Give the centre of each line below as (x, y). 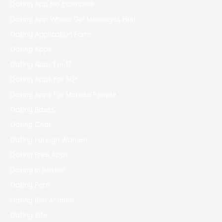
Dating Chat (31, 125)
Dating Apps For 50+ (45, 80)
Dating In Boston (38, 170)
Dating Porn (30, 185)
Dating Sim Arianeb (43, 200)
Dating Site (29, 215)
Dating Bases (33, 110)
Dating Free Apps (40, 155)
